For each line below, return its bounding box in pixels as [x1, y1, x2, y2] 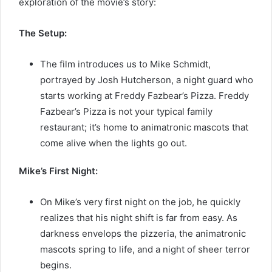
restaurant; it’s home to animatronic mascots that [40, 121, 248, 133]
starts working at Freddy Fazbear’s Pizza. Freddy [40, 89, 249, 101]
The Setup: [19, 27, 67, 39]
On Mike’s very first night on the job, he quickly [40, 195, 240, 208]
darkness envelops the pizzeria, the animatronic [40, 227, 246, 239]
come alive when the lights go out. [40, 137, 187, 149]
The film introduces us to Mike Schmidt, [40, 58, 211, 70]
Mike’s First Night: [19, 165, 98, 177]
